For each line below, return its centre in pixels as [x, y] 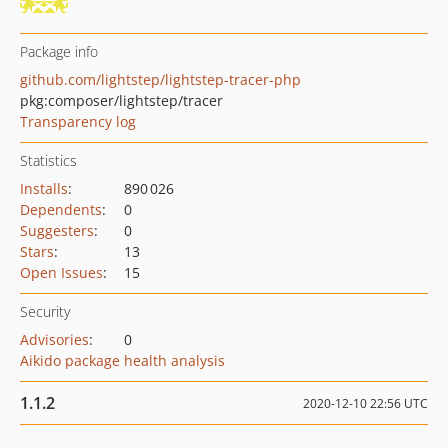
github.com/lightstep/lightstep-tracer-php [160, 79]
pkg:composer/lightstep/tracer [121, 100]
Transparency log [78, 121]
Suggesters [57, 230]
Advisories [54, 339]
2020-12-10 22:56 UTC [365, 403]
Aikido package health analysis [122, 360]
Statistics [48, 160]
